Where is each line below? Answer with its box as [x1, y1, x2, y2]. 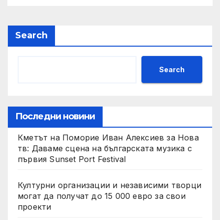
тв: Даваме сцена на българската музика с [18, 143, 192, 154]
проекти [18, 202, 52, 212]
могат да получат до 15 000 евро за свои [18, 191, 186, 201]
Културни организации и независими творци [18, 180, 201, 191]
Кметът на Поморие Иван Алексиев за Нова [18, 133, 199, 143]
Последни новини [15, 111, 95, 122]
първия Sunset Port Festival [18, 154, 126, 165]
